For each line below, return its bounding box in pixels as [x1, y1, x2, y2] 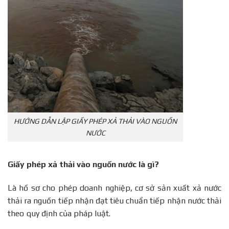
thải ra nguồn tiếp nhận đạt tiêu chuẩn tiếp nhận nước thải [8, 196, 221, 206]
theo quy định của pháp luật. [8, 209, 110, 219]
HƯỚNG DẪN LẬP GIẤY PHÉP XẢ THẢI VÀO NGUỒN [14, 117, 177, 125]
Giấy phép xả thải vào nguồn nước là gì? [8, 159, 159, 170]
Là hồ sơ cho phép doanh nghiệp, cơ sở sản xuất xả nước [8, 183, 221, 193]
